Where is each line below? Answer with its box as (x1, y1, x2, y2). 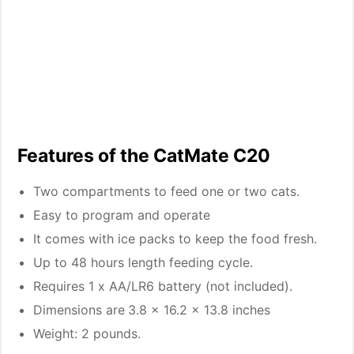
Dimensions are (33, 302, 126, 318)
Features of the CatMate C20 (17, 145, 271, 167)
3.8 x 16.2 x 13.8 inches (128, 302, 271, 318)
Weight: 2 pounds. (33, 326, 141, 341)
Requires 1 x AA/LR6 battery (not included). (33, 278, 293, 294)
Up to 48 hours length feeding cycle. (33, 254, 254, 270)
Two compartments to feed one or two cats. (33, 183, 300, 199)
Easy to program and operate (33, 207, 211, 223)
